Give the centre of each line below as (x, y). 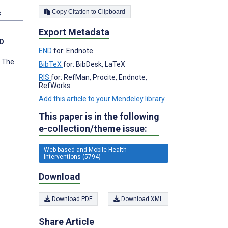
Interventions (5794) (72, 156)
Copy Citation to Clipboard (111, 11)
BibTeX (51, 64)
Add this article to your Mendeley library (102, 98)
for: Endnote (73, 51)
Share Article (66, 222)
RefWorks (54, 85)
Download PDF (71, 199)
